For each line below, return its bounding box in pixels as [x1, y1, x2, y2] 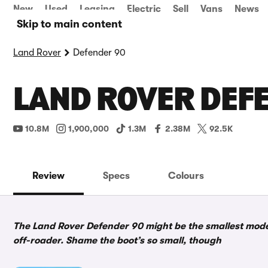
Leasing [80, 4, 115, 14]
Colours [168, 170, 204, 181]
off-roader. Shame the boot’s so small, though [13, 235, 221, 246]
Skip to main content [17, 18, 122, 30]
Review [32, 170, 65, 181]
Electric [127, 4, 161, 14]
